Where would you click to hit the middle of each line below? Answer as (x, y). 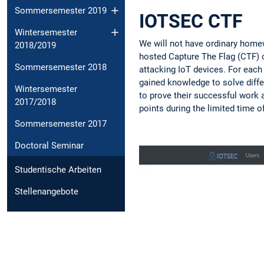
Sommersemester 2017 (61, 123)
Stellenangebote (47, 191)
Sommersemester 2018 (61, 67)
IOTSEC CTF (191, 21)
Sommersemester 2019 (61, 10)
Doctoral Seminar (49, 145)
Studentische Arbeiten (58, 169)
